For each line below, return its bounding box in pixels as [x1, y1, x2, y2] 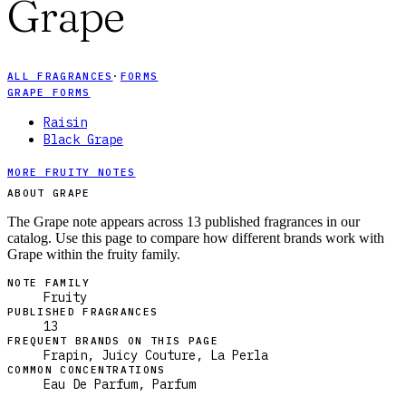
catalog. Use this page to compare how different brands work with [7, 230, 384, 246]
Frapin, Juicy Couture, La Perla [43, 347, 268, 364]
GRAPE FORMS [7, 86, 91, 100]
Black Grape [43, 131, 123, 149]
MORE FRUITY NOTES [7, 166, 136, 179]
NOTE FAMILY [7, 276, 91, 290]
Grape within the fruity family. [7, 246, 180, 263]
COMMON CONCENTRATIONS [7, 363, 166, 377]
